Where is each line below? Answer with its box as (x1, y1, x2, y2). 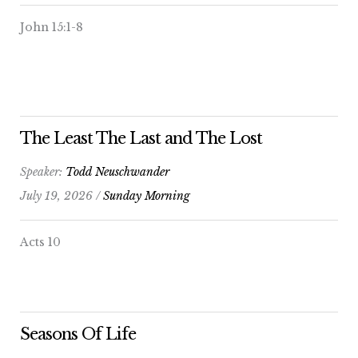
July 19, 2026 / (20, 188, 103, 203)
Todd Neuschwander (66, 164, 169, 179)
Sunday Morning (103, 188, 190, 203)
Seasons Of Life (20, 324, 136, 344)
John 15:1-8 (20, 19, 83, 34)
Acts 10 (20, 234, 61, 249)
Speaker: (20, 164, 66, 179)
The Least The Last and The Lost (20, 128, 262, 148)
